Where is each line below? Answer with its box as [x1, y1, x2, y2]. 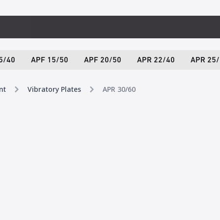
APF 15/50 [30, 56, 68, 64]
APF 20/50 [83, 56, 121, 64]
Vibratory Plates [27, 84, 81, 94]
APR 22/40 [137, 56, 175, 64]
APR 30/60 [103, 84, 136, 94]
